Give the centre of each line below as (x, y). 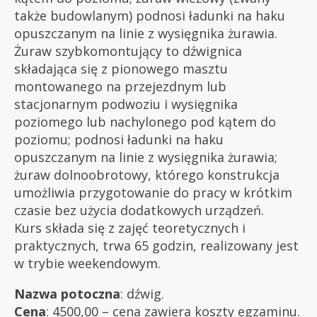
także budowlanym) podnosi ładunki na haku (150, 16)
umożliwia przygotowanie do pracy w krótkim (153, 193)
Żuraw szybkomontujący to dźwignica (128, 51)
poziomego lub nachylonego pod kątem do (145, 122)
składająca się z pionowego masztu (121, 69)
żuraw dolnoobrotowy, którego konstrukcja (147, 175)
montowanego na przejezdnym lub (120, 87)
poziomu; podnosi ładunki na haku (119, 140)
